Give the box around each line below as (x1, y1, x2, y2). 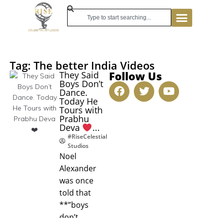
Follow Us (109, 68, 162, 83)
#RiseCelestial (68, 132, 107, 141)
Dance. (59, 86, 88, 98)
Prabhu (59, 112, 89, 125)
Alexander (59, 163, 96, 174)
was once (59, 175, 93, 186)
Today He (59, 95, 98, 107)
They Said (59, 69, 99, 81)
